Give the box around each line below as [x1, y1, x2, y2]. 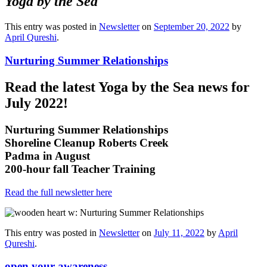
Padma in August [5, 149, 90, 162]
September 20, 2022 [154, 21, 229, 32]
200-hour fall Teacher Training [5, 162, 156, 175]
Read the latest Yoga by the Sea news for [5, 79, 250, 95]
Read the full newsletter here [5, 187, 112, 197]
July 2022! [5, 95, 68, 111]
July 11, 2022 [154, 227, 204, 238]
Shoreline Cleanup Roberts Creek [5, 136, 169, 149]
